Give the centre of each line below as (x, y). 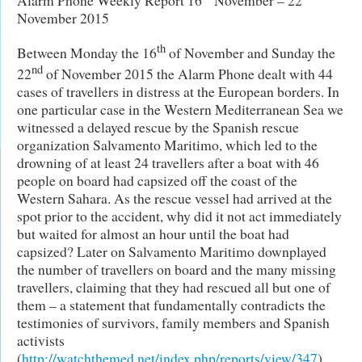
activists (41, 341)
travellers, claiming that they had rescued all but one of (174, 287)
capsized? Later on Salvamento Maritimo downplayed (172, 252)
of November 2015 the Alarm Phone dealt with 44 (188, 74)
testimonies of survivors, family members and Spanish (173, 323)
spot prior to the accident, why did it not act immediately (179, 216)
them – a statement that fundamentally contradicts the (171, 305)
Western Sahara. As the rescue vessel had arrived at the (175, 198)
